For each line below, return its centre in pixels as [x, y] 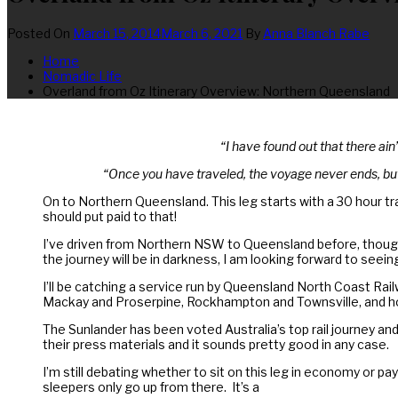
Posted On [40, 33]
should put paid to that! [110, 216]
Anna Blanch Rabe [316, 33]
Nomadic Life [82, 76]
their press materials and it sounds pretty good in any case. [216, 344]
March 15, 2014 [117, 33]
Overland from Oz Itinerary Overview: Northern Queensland [216, 91]
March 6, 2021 [202, 33]
